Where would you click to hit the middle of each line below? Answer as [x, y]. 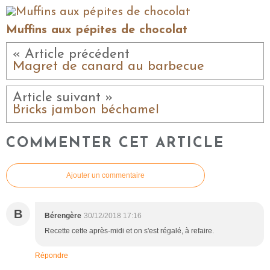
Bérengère [63, 215]
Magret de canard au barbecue [108, 67]
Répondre [52, 255]
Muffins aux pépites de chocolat [97, 30]
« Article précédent [71, 55]
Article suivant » [63, 98]
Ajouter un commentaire [105, 175]
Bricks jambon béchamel [86, 110]
